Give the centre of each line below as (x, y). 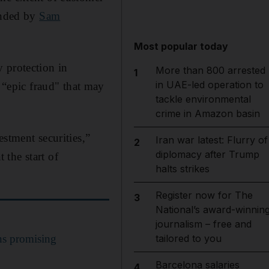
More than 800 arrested (210, 70)
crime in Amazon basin (207, 113)
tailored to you (188, 238)
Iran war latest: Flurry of (211, 140)
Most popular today (181, 46)
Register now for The (204, 195)
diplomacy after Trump (207, 154)
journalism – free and (203, 224)
